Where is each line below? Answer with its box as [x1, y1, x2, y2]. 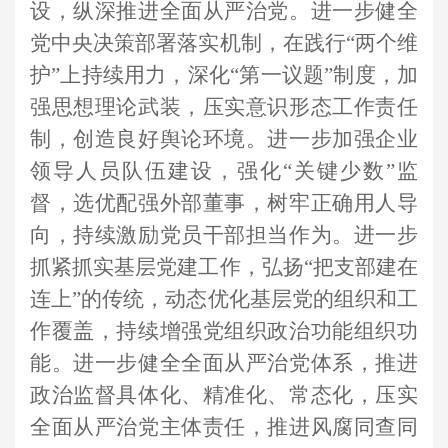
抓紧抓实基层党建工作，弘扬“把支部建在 [30, 255, 418, 280]
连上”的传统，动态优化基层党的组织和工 [30, 287, 418, 312]
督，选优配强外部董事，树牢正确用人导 [30, 191, 418, 216]
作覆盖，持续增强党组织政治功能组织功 [30, 319, 418, 344]
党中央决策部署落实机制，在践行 [30, 31, 346, 56]
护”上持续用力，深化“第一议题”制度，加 [30, 63, 418, 88]
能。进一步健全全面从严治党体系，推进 [30, 351, 418, 376]
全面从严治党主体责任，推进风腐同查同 [30, 415, 418, 440]
